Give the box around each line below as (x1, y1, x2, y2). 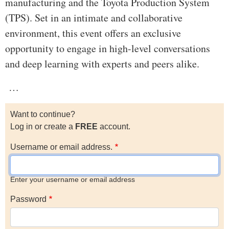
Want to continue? (10, 110, 75, 119)
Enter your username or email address (10, 176, 135, 184)
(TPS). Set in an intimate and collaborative (5, 11, 182, 25)
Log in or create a (10, 122, 75, 131)
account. (98, 122, 130, 131)
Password (10, 195, 47, 204)
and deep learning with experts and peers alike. (5, 57, 199, 71)
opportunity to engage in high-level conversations (5, 41, 210, 56)
